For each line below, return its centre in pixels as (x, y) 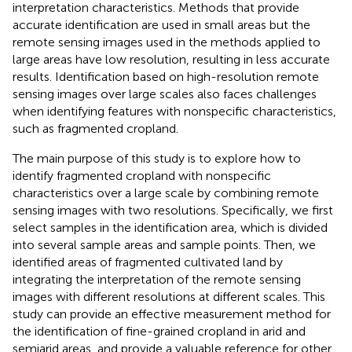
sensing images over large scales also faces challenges (165, 93)
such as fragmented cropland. (95, 128)
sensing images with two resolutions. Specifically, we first (173, 210)
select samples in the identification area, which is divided (170, 227)
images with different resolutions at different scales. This (169, 296)
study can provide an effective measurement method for (172, 313)
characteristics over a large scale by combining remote (166, 192)
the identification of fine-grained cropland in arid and (159, 331)
